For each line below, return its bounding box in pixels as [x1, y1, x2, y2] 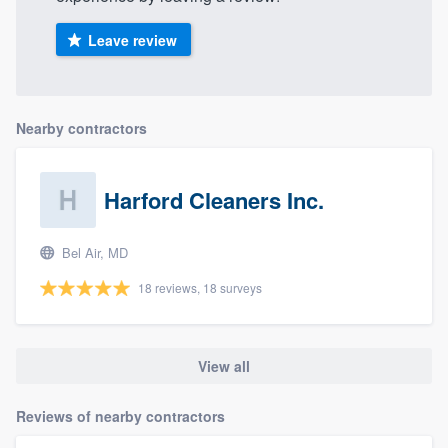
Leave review [87, 29, 177, 50]
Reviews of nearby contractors [16, 406, 225, 427]
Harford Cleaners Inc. [104, 183, 324, 216]
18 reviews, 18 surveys [138, 278, 262, 296]
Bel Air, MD [58, 242, 128, 262]
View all [198, 355, 250, 376]
